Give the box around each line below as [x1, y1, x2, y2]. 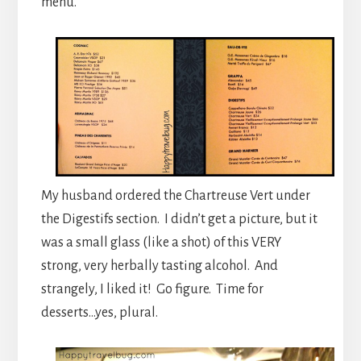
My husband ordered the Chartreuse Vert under [40, 189, 310, 204]
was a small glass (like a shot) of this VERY [40, 235, 281, 251]
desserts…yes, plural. [40, 305, 158, 321]
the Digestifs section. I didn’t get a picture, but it [40, 212, 317, 227]
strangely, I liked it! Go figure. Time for [40, 282, 263, 297]
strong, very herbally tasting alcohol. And [40, 259, 278, 274]
